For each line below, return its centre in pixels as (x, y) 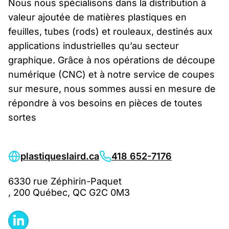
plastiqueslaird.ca (60, 156)
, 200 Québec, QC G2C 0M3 (69, 192)
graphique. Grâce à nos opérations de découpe (112, 60)
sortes (22, 117)
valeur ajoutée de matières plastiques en (97, 17)
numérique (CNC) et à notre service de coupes (111, 74)
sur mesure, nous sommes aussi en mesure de (112, 88)
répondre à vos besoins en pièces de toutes (105, 103)
